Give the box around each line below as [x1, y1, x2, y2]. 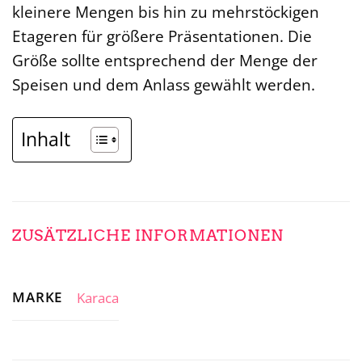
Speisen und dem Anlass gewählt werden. [12, 73, 315, 95]
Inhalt [21, 126, 70, 153]
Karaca [76, 288, 119, 307]
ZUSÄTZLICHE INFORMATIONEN [12, 225, 284, 245]
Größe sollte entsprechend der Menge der [12, 48, 318, 71]
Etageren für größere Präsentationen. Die [12, 24, 312, 47]
